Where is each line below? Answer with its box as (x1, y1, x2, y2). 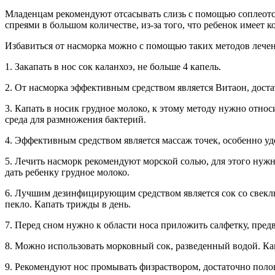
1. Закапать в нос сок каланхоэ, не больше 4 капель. (5, 61, 221, 72)
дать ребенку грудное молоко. (5, 167, 130, 178)
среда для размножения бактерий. (5, 114, 146, 125)
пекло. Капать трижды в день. (5, 199, 131, 210)
